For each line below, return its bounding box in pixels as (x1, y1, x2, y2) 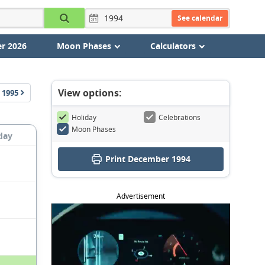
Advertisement (117, 191, 165, 201)
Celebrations (159, 112, 201, 122)
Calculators (150, 40, 196, 51)
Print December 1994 (105, 153, 190, 164)
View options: (58, 86, 122, 99)
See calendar (177, 12, 222, 23)
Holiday (72, 112, 96, 122)
